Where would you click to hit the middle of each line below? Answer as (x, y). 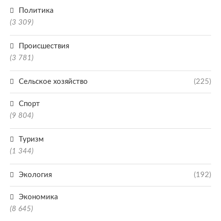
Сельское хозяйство (53, 82)
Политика (36, 11)
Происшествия (44, 46)
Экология (35, 175)
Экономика (38, 197)
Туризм (31, 139)
